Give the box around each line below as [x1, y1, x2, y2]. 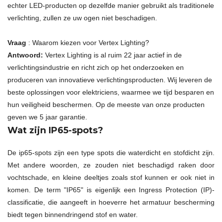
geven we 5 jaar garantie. [7, 113, 87, 121]
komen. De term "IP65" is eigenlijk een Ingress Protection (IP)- [7, 186, 215, 194]
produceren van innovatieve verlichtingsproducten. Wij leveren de [7, 76, 212, 84]
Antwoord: [7, 51, 43, 59]
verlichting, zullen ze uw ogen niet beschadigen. [7, 14, 157, 22]
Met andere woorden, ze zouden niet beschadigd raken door [7, 161, 215, 169]
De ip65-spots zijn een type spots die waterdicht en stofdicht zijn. [7, 149, 215, 157]
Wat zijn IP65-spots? [7, 125, 103, 136]
